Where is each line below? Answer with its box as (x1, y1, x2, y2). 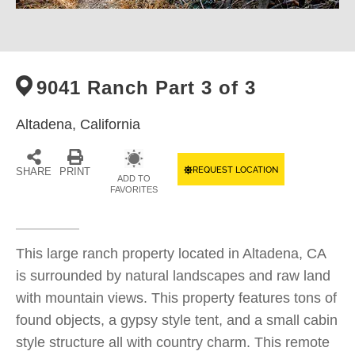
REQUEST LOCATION (193, 165, 278, 175)
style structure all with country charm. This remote (16, 334, 330, 350)
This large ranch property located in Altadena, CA (16, 246, 326, 261)
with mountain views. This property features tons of (16, 290, 337, 306)
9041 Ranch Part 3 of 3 (36, 77, 256, 98)
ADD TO (117, 174, 151, 183)
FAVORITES (110, 185, 158, 194)
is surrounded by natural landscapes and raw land (16, 268, 330, 284)
